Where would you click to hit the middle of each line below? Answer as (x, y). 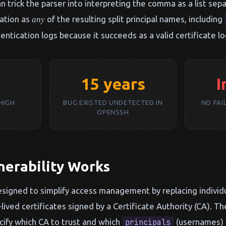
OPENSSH (113, 112)
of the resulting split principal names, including (135, 19)
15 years (113, 84)
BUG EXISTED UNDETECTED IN (113, 102)
